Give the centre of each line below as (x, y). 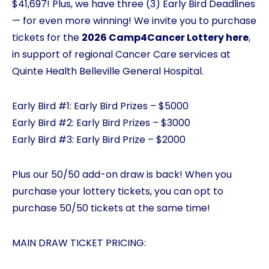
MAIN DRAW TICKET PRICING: (79, 243)
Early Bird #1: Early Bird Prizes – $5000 (100, 106)
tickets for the (47, 38)
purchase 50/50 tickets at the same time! (111, 208)
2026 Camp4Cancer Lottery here (165, 38)
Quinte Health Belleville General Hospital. (108, 71)
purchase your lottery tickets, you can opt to (118, 191)
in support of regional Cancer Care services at (121, 54)
